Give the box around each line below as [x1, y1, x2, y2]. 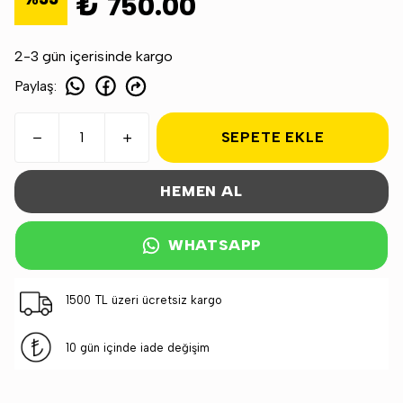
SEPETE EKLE [220, 129, 325, 146]
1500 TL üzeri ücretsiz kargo [65, 293, 222, 307]
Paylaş [14, 76, 54, 94]
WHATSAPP [167, 237, 263, 254]
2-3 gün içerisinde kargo [14, 48, 173, 65]
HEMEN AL [160, 183, 243, 200]
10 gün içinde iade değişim [65, 341, 210, 354]
